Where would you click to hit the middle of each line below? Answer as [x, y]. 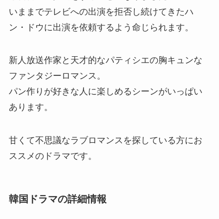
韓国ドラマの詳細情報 [57, 199]
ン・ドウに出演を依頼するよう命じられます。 [101, 27]
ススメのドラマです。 [53, 156]
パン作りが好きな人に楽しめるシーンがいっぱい [105, 92]
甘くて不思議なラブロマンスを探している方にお [105, 141]
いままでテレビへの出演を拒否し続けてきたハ [101, 11]
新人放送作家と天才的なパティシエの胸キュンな [105, 60]
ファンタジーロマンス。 [57, 76]
